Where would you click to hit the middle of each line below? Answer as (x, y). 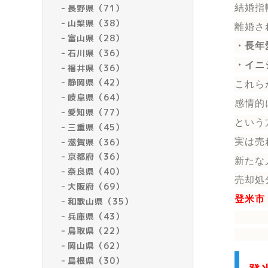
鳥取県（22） (96, 231)
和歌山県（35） (101, 201)
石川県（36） (96, 53)
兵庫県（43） (96, 216)
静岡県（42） (96, 83)
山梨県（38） (96, 23)
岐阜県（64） (96, 98)
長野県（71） (96, 8)
